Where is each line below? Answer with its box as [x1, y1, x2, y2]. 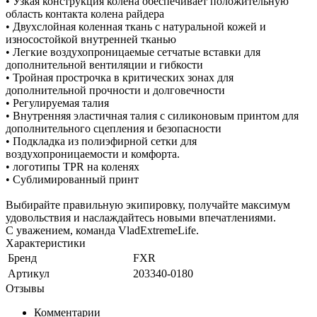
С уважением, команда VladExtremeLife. [6, 224, 199, 236]
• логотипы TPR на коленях [6, 160, 139, 173]
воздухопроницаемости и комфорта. [6, 147, 180, 160]
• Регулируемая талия [6, 96, 109, 109]
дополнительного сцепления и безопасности [6, 122, 221, 134]
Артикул [8, 267, 50, 279]
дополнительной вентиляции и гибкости [6, 58, 203, 71]
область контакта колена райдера [6, 7, 164, 20]
